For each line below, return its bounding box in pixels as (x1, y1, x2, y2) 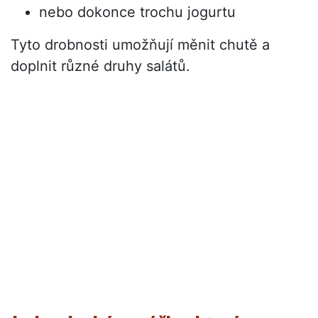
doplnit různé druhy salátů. (11, 57, 190, 75)
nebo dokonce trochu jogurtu (39, 4, 236, 21)
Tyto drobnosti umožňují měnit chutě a (11, 36, 270, 54)
